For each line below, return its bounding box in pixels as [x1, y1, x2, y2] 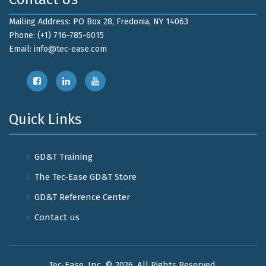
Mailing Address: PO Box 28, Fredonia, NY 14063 [9, 16, 188, 27]
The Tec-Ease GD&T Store [34, 171, 137, 182]
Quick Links [9, 110, 81, 128]
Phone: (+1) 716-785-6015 [9, 30, 104, 40]
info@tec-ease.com [34, 43, 107, 54]
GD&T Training [34, 151, 93, 162]
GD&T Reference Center [34, 191, 130, 202]
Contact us [34, 211, 80, 223]
